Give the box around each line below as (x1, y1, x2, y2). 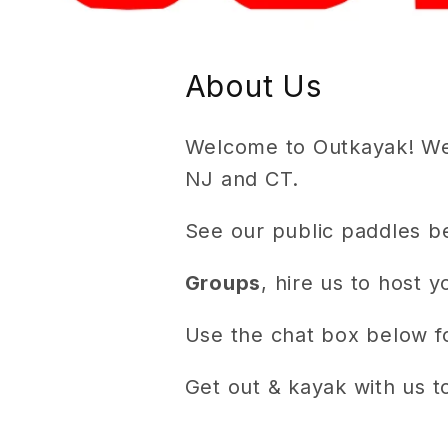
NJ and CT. (184, 167, 299, 192)
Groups (184, 271, 261, 296)
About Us (184, 68, 322, 105)
